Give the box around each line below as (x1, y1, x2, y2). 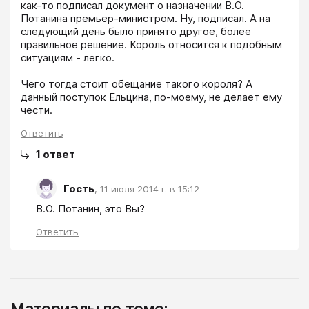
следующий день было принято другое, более (21, 25, 251, 39)
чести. (21, 103, 52, 117)
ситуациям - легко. (21, 51, 114, 65)
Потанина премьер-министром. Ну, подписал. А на (21, 12, 270, 26)
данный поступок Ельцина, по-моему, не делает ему (21, 90, 282, 104)
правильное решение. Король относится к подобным (21, 38, 282, 52)
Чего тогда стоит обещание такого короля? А (21, 77, 252, 91)
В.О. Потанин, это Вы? (36, 202, 145, 216)
